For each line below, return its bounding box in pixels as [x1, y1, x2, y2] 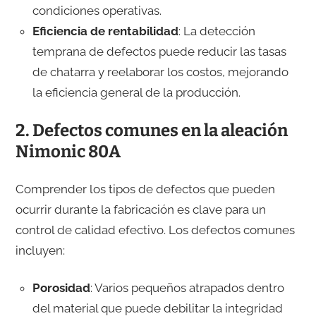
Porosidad [32, 281, 90, 296]
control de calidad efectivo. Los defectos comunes [15, 223, 295, 238]
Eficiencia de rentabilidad [32, 24, 178, 39]
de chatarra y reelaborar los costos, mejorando [32, 65, 288, 80]
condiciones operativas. [32, 4, 162, 18]
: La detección [178, 24, 255, 39]
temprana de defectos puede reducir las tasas [32, 44, 286, 59]
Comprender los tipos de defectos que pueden [15, 182, 275, 197]
